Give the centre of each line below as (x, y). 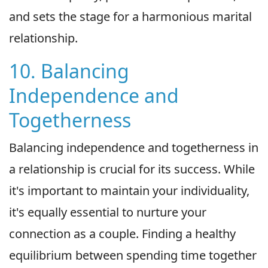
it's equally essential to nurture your (108, 212)
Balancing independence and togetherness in (134, 148)
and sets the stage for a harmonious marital (130, 17)
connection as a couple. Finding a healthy (122, 234)
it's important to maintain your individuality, (129, 191)
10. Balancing (69, 71)
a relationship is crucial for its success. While (132, 169)
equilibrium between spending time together (133, 255)
